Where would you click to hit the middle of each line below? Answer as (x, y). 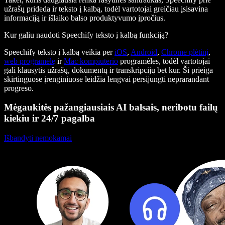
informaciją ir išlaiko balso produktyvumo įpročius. (85, 18)
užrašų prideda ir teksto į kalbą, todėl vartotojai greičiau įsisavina (106, 9)
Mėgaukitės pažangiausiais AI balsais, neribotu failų (111, 107)
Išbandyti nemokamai (38, 138)
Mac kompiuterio (91, 61)
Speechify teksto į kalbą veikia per (59, 52)
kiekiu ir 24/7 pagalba (49, 119)
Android (144, 52)
